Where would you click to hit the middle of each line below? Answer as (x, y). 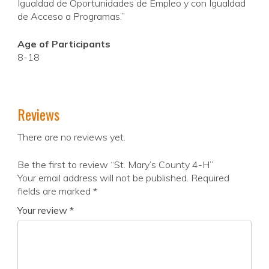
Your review (44, 210)
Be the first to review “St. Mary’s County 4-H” (115, 165)
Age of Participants (64, 44)
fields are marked (55, 191)
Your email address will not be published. (103, 178)
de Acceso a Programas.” (71, 17)
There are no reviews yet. (71, 137)
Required (210, 178)
